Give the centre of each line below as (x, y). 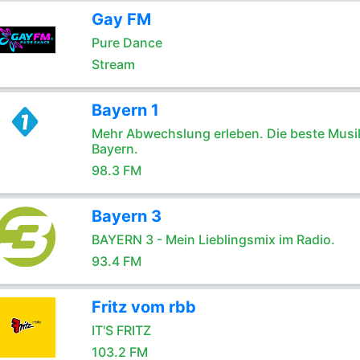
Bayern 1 (125, 110)
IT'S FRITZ (121, 330)
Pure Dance (127, 43)
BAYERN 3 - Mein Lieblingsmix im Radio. (213, 239)
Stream (113, 64)
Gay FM (121, 19)
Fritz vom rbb (143, 307)
